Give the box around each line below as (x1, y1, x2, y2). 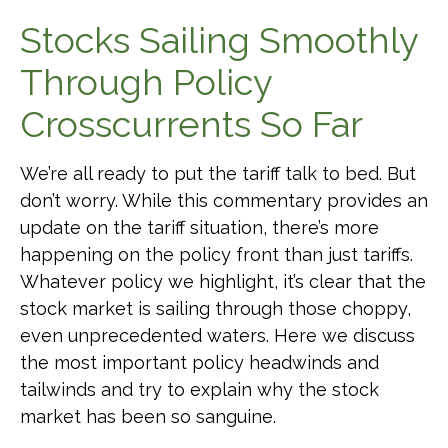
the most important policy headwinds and (20, 352, 379, 373)
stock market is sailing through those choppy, (20, 298, 411, 319)
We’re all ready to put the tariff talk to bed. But (20, 163, 416, 184)
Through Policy (20, 61, 272, 103)
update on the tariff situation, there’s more (20, 217, 379, 238)
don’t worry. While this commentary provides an (20, 190, 428, 211)
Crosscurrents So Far (20, 103, 363, 145)
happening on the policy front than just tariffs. (20, 244, 413, 265)
